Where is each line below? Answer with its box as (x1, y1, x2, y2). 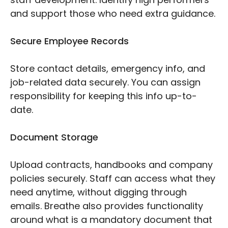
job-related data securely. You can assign (10, 76, 201, 89)
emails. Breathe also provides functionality (10, 199, 203, 213)
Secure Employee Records (10, 35, 129, 48)
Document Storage (10, 131, 98, 144)
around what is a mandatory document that (10, 213, 212, 226)
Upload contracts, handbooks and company (10, 158, 213, 172)
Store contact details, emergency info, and (10, 62, 205, 75)
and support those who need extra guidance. (10, 7, 215, 20)
